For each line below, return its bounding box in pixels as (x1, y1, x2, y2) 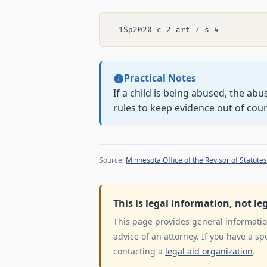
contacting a (113, 246, 165, 257)
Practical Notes (123, 72, 196, 85)
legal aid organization (165, 246, 253, 257)
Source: (99, 155, 126, 166)
